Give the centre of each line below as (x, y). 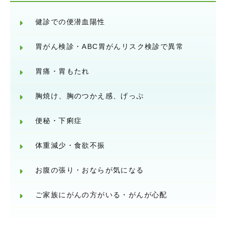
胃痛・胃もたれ (63, 71)
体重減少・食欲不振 (70, 146)
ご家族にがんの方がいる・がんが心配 (101, 195)
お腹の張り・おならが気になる (90, 170)
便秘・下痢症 (59, 121)
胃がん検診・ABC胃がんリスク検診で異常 (109, 47)
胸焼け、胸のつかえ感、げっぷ (90, 96)
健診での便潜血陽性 (70, 22)
